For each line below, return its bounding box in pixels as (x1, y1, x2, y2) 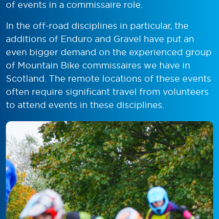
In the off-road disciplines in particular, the (6, 20, 189, 31)
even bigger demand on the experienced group (6, 46, 212, 58)
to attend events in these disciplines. (6, 99, 166, 110)
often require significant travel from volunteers (6, 86, 209, 97)
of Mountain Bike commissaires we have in (6, 59, 190, 71)
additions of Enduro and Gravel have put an (6, 33, 194, 44)
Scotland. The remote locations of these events (6, 72, 211, 84)
